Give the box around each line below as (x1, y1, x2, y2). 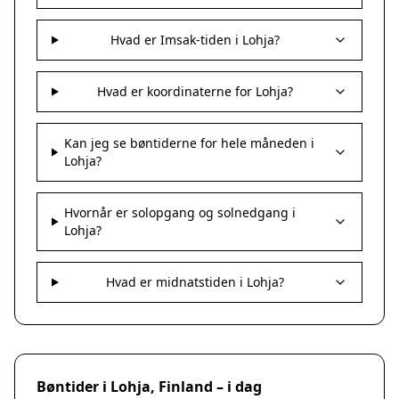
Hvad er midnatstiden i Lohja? (106, 273, 285, 290)
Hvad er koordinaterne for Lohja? (97, 83, 294, 100)
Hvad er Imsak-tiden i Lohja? (110, 31, 281, 48)
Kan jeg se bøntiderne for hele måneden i (63, 134, 314, 151)
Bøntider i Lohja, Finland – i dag (37, 377, 262, 396)
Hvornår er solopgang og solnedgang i (64, 204, 297, 221)
